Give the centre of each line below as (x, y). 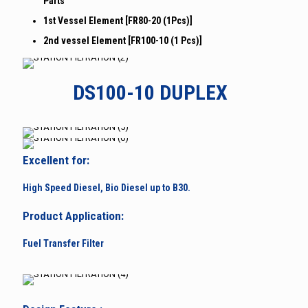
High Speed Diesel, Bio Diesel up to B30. (107, 187)
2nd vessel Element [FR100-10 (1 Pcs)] (123, 40)
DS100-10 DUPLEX (150, 92)
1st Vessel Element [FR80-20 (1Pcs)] (118, 20)
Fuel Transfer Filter (63, 243)
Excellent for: (56, 160)
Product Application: (73, 216)
